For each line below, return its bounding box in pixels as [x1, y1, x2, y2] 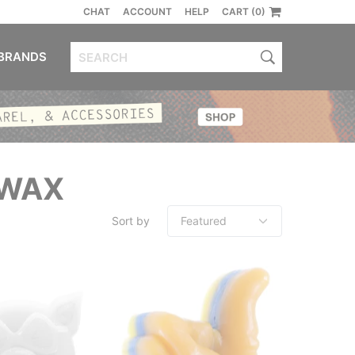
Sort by [112, 213, 150, 227]
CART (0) [222, 6, 265, 17]
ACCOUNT [123, 6, 172, 17]
